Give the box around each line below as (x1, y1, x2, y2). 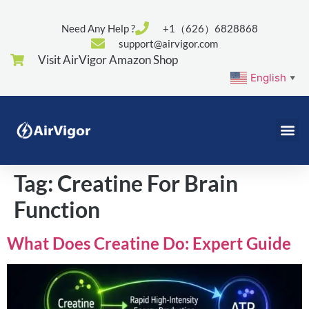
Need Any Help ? (61, 22, 135, 34)
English (250, 70, 286, 84)
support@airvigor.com (119, 37, 218, 50)
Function (14, 195, 100, 223)
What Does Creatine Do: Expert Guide (7, 232, 291, 253)
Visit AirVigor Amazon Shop (38, 52, 178, 67)
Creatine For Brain (57, 169, 238, 197)
